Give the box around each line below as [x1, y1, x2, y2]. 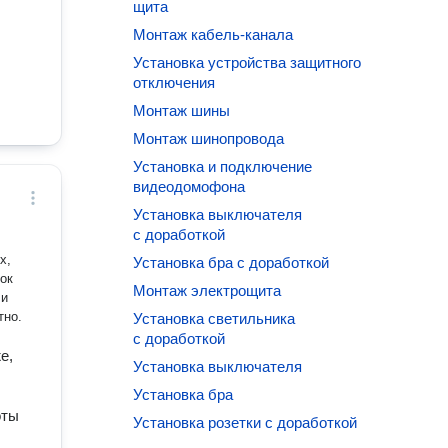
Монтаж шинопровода [133, 130, 285, 147]
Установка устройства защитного [133, 54, 362, 71]
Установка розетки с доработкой [133, 414, 358, 431]
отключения [133, 74, 216, 91]
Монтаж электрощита [133, 282, 282, 299]
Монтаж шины [133, 102, 231, 119]
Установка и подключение [133, 158, 313, 175]
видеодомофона [133, 178, 246, 195]
